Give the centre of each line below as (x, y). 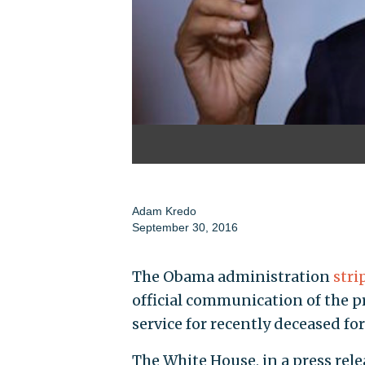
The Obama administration (232, 277)
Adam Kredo (164, 211)
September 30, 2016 (185, 228)
